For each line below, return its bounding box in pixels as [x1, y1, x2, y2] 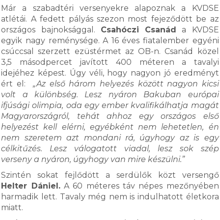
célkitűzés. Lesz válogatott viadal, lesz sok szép [1, 144, 219, 153]
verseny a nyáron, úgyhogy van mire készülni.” [1, 155, 187, 164]
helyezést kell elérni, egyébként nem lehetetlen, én [1, 122, 219, 132]
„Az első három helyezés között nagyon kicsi [33, 79, 219, 88]
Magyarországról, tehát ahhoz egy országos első [1, 111, 219, 121]
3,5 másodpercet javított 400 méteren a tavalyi [1, 57, 219, 67]
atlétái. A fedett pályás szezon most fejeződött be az [1, 14, 219, 24]
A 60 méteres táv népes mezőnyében [60, 181, 219, 191]
